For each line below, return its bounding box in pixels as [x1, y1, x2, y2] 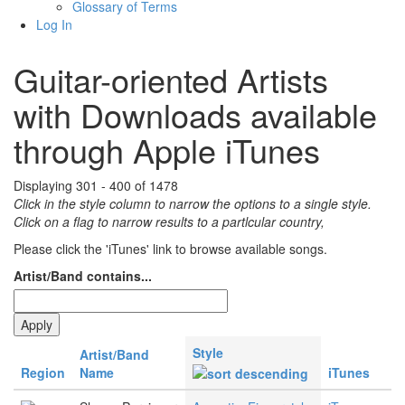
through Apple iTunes [14, 127, 320, 174]
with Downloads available [14, 91, 377, 138]
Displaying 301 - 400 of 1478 [14, 176, 178, 195]
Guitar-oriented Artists [14, 56, 328, 103]
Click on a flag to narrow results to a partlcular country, [14, 212, 325, 231]
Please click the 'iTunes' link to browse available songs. [14, 240, 327, 259]
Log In [36, 15, 72, 34]
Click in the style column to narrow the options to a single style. [14, 194, 372, 213]
